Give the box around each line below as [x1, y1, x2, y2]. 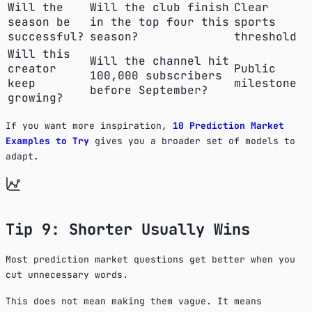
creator [8, 61, 56, 76]
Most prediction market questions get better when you [6, 253, 295, 265]
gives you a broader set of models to [89, 134, 295, 147]
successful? [8, 29, 84, 44]
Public [234, 61, 276, 76]
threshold [234, 29, 297, 44]
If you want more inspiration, [6, 119, 173, 132]
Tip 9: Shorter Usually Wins [6, 219, 250, 240]
